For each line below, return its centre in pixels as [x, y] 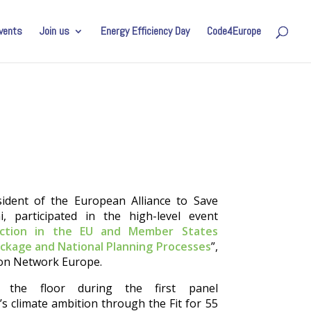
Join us [54, 31]
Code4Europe [234, 31]
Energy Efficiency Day [145, 31]
